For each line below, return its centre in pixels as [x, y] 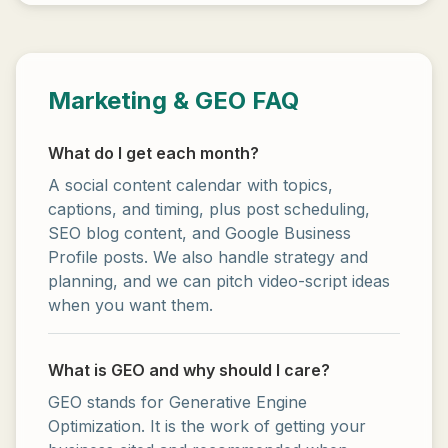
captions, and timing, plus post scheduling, [209, 209]
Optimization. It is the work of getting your [207, 426]
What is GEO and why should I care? [189, 370]
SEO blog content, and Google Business [199, 233]
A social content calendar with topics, [190, 185]
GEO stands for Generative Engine [177, 402]
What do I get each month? [153, 153]
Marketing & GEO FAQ [173, 100]
